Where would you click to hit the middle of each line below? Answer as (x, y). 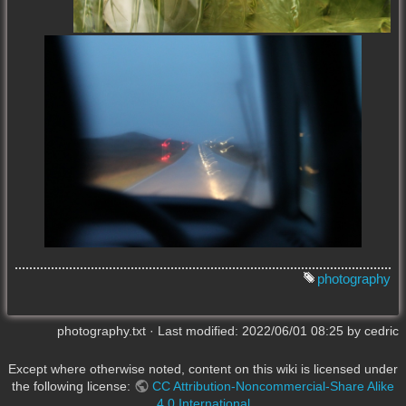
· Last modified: (194, 331)
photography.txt (101, 331)
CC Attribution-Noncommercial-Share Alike (273, 386)
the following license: (73, 386)
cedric (382, 331)
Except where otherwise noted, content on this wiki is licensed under (203, 368)
